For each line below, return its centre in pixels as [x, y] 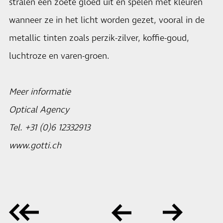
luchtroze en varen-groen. [59, 56]
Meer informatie [40, 92]
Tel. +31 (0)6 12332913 [50, 128]
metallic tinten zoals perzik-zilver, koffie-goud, [99, 38]
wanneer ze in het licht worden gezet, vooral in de [107, 20]
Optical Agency [39, 110]
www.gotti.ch [35, 146]
